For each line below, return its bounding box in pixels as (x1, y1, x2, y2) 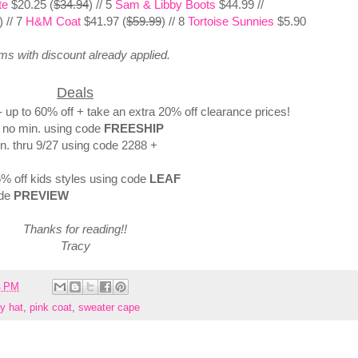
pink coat (30, 302, 72, 314)
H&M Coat (26, 14, 81, 29)
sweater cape (78, 302, 140, 314)
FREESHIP (104, 121, 167, 136)
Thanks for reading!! (23, 222, 127, 237)
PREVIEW (14, 189, 69, 203)
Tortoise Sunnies (188, 14, 274, 29)
